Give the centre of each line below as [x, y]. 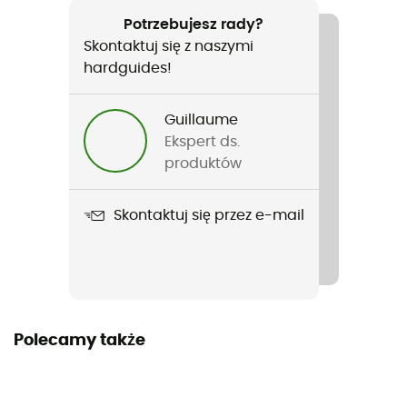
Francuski [41, 55]
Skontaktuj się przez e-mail [208, 216]
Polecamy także [79, 340]
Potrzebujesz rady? [194, 24]
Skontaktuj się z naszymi [168, 46]
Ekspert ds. [202, 141]
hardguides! [127, 68]
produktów [203, 163]
